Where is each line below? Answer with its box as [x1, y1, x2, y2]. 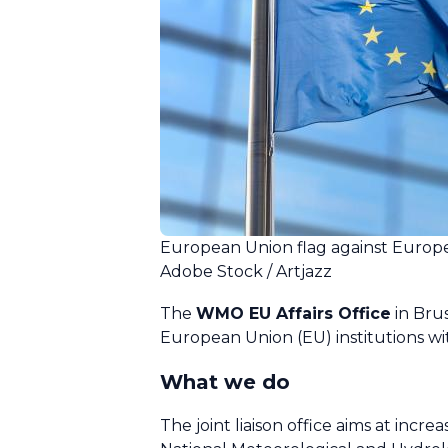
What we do [160, 370, 290, 394]
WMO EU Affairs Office [196, 304, 391, 323]
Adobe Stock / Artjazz [160, 262, 332, 281]
